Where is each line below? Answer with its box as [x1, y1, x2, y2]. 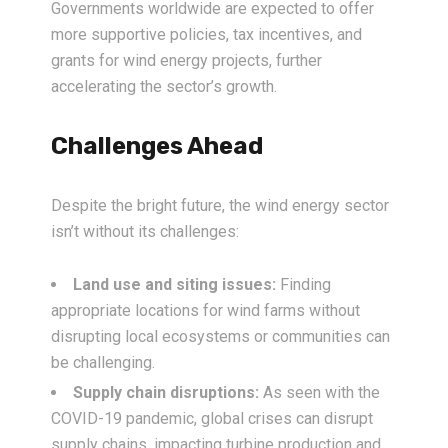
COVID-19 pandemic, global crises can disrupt [51, 409, 373, 429]
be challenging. [51, 353, 155, 373]
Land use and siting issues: [73, 275, 276, 295]
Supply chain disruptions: [73, 383, 259, 403]
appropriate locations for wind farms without [51, 301, 360, 321]
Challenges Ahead [51, 132, 263, 161]
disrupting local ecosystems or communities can [51, 327, 390, 347]
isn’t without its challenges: [51, 222, 239, 242]
